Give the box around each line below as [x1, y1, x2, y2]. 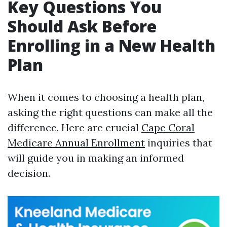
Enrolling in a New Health [8, 34, 215, 56]
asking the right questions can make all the [8, 106, 213, 119]
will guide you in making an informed [8, 152, 184, 164]
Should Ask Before [8, 15, 157, 37]
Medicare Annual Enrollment [8, 136, 145, 149]
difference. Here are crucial [8, 121, 141, 134]
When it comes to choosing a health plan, [8, 91, 204, 103]
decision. [8, 167, 50, 179]
